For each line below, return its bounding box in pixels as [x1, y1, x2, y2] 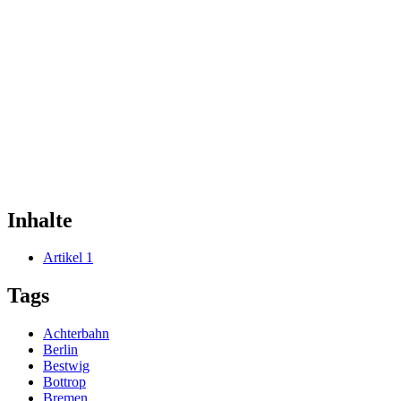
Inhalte [7, 208, 73, 232]
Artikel [43, 250, 82, 266]
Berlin [43, 342, 78, 358]
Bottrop [43, 374, 86, 390]
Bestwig [43, 358, 90, 374]
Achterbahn [43, 326, 109, 342]
